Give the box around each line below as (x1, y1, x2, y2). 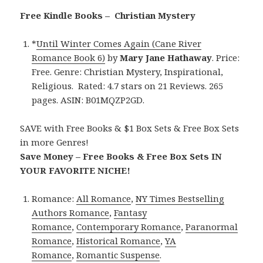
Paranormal (186, 220, 238, 232)
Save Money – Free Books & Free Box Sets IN (20, 150, 222, 162)
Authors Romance (32, 206, 110, 218)
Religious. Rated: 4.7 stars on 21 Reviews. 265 (32, 79, 224, 92)
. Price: (212, 51, 240, 63)
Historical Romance (76, 234, 161, 247)
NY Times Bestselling (136, 192, 225, 204)
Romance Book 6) (32, 51, 106, 63)
